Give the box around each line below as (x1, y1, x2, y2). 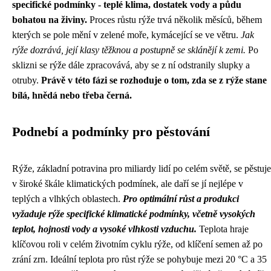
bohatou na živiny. (12, 15, 87, 25)
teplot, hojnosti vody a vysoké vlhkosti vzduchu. (12, 224, 197, 234)
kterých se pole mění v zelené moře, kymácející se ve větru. (12, 30, 241, 40)
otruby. (12, 75, 41, 85)
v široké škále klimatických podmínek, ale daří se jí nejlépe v (12, 178, 243, 189)
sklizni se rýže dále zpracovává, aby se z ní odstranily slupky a (12, 60, 250, 70)
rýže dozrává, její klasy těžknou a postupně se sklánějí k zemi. (12, 45, 246, 55)
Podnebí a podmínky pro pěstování (12, 125, 210, 139)
